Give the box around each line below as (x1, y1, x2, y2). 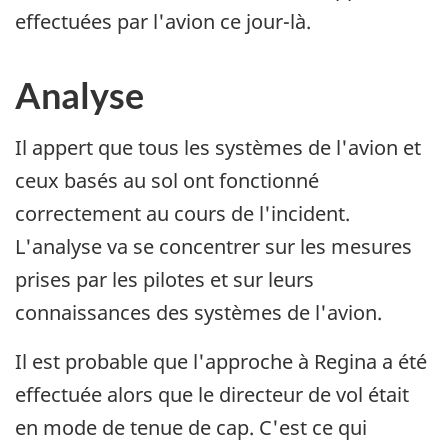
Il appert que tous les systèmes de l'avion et (15, 134, 421, 162)
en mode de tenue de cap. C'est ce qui (15, 414, 367, 442)
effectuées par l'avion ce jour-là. (15, 8, 311, 36)
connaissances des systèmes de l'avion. (15, 299, 382, 327)
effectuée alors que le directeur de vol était (15, 381, 409, 409)
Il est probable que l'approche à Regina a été (15, 348, 427, 376)
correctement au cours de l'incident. (15, 200, 350, 228)
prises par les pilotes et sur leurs (15, 266, 314, 294)
